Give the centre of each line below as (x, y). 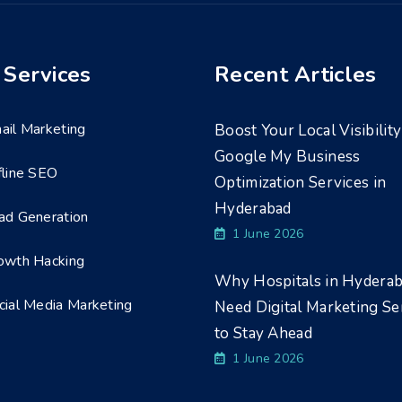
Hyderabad (253, 209)
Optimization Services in (301, 183)
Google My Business (288, 157)
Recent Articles (296, 74)
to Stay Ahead (263, 333)
